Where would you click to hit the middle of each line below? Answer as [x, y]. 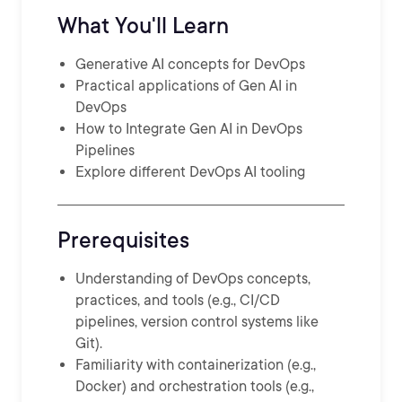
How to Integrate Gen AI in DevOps [189, 129]
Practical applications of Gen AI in [186, 86]
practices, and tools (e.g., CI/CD [178, 300]
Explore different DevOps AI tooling [190, 172]
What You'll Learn [143, 26]
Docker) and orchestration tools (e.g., [195, 386]
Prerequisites [123, 240]
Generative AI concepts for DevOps [190, 64]
